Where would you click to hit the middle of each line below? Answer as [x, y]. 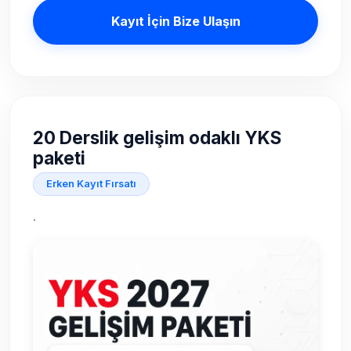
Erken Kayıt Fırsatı [91, 184]
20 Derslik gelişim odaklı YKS [157, 138]
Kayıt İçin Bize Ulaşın [175, 22]
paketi [59, 158]
